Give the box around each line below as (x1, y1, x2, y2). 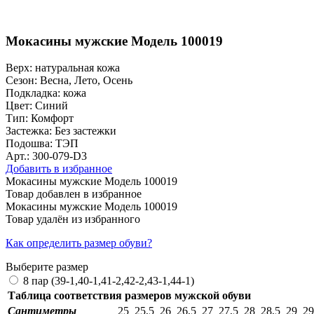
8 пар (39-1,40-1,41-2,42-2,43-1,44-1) (23, 275, 194, 287)
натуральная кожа (32, 62, 120, 74)
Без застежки (52, 125, 116, 137)
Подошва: (6, 137, 53, 150)
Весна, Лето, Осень (37, 74, 132, 87)
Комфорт (28, 112, 74, 125)
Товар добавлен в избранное (6, 188, 142, 200)
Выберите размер (6, 261, 88, 273)
